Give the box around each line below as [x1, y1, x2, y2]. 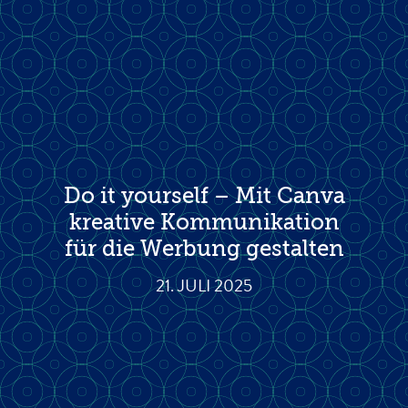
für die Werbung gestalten [64, 239, 344, 261]
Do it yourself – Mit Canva [63, 186, 345, 209]
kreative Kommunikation [68, 212, 340, 235]
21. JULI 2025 [156, 279, 252, 297]
